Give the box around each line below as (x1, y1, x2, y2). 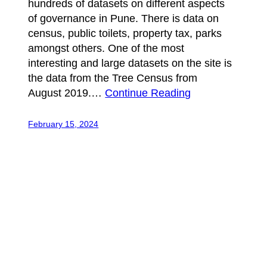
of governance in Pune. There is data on (28, 12, 219, 24)
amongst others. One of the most (28, 42, 185, 54)
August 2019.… (28, 86, 105, 99)
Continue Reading (105, 86, 191, 99)
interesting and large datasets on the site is (28, 57, 232, 69)
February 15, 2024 (28, 119, 99, 129)
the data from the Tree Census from (28, 72, 198, 84)
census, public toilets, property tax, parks (28, 27, 222, 39)
